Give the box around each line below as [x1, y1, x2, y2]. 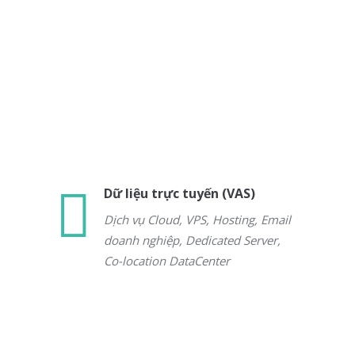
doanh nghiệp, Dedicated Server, [104, 232, 281, 248]
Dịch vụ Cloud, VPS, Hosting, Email [104, 212, 291, 227]
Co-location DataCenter [104, 253, 230, 269]
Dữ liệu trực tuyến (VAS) [104, 185, 255, 202]
